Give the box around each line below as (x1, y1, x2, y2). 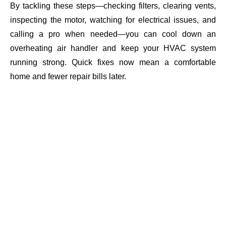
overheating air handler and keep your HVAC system (10, 44, 216, 53)
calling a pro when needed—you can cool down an (10, 30, 216, 39)
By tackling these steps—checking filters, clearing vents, (10, 2, 216, 11)
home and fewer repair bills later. (10, 72, 126, 81)
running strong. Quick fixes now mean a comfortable (10, 58, 216, 67)
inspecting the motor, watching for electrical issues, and (10, 16, 216, 25)
